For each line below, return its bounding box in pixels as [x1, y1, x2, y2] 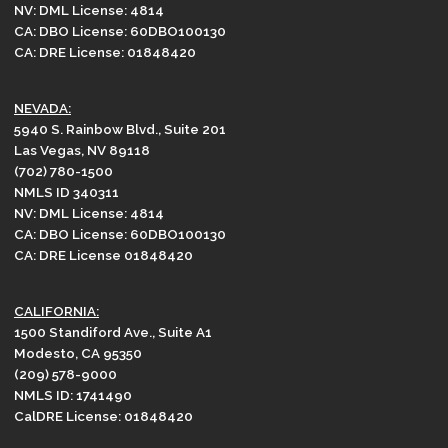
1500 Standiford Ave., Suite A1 [14, 323, 212, 340]
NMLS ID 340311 [14, 183, 119, 200]
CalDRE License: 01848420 [14, 407, 193, 424]
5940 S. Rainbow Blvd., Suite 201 [14, 120, 226, 137]
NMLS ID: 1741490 [14, 386, 132, 403]
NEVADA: [14, 99, 71, 116]
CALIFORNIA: [14, 302, 99, 319]
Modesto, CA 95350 [14, 344, 142, 361]
